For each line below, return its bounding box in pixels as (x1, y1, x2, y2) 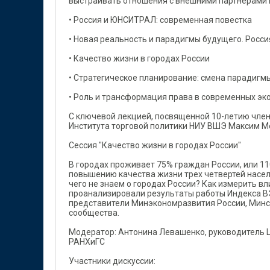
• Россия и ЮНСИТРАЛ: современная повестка (69, 15, 252, 25)
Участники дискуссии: (69, 256, 155, 266)
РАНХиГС (69, 237, 105, 246)
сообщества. (69, 208, 119, 218)
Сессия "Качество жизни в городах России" (69, 140, 241, 150)
